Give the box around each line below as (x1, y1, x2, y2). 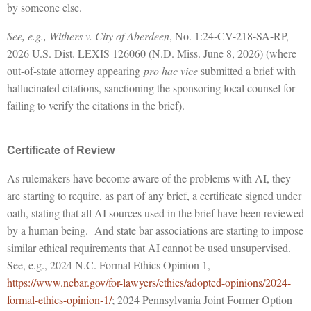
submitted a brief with (198, 62, 296, 78)
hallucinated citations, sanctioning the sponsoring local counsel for (7, 80, 295, 95)
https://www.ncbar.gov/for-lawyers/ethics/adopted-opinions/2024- (7, 274, 291, 289)
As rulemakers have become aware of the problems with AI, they (7, 170, 291, 185)
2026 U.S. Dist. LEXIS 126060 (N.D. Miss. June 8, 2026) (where (7, 45, 296, 60)
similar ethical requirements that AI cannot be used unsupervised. (7, 239, 291, 255)
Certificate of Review (7, 144, 115, 156)
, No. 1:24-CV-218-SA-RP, (169, 28, 289, 43)
